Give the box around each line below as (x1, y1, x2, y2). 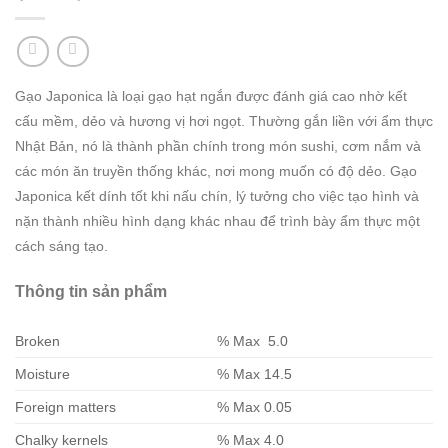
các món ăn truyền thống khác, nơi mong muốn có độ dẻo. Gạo (15, 164, 417, 180)
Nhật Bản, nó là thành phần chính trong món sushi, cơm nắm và (15, 139, 421, 155)
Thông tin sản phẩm (15, 283, 167, 301)
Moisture (15, 365, 74, 382)
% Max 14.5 (217, 365, 293, 382)
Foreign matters (15, 398, 120, 415)
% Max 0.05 (217, 398, 293, 415)
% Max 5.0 (217, 332, 289, 349)
